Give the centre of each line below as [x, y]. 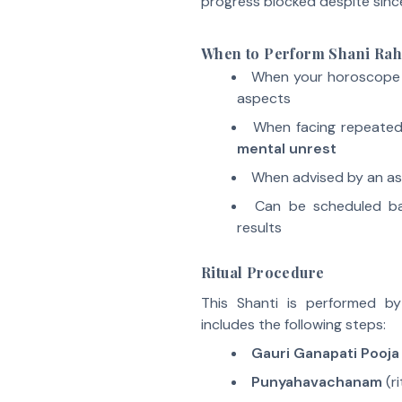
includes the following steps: [293, 324]
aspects [264, 98]
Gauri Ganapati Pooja [325, 353]
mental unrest [287, 149]
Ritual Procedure [263, 272]
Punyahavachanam [316, 382]
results [259, 227]
